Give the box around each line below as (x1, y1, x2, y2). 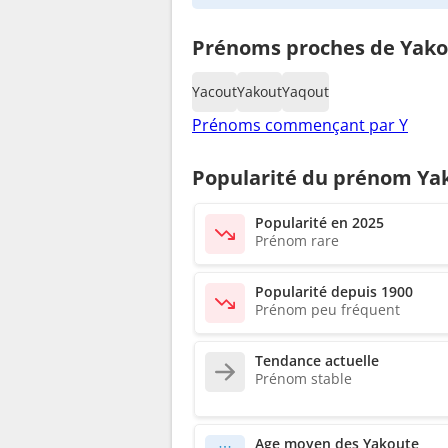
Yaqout (282, 81, 329, 101)
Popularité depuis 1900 (255, 281, 413, 301)
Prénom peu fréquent (255, 299, 400, 319)
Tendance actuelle (255, 350, 379, 370)
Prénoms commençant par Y (192, 113, 408, 136)
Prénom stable (255, 368, 352, 388)
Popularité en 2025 (255, 212, 384, 232)
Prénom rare (255, 230, 339, 250)
